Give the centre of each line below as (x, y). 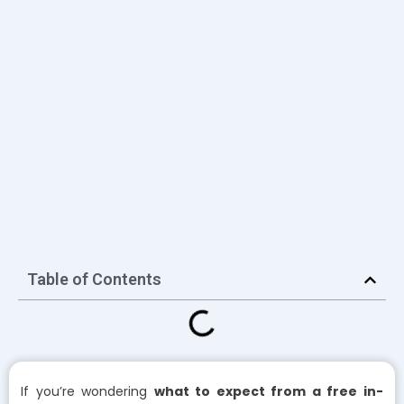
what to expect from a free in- (269, 392)
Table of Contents (94, 280)
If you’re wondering (87, 392)
